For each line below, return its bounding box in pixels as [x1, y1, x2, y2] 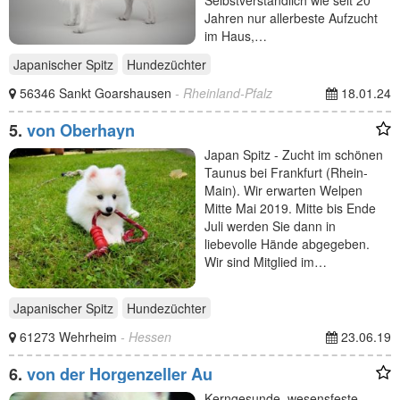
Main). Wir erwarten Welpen [204, 181, 362, 199]
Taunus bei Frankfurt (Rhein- [204, 163, 368, 181]
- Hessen [121, 327, 171, 346]
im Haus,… [204, 27, 267, 46]
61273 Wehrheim [20, 327, 121, 346]
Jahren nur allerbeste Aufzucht [204, 9, 378, 28]
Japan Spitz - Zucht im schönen [204, 146, 383, 163]
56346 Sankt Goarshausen [20, 84, 175, 102]
